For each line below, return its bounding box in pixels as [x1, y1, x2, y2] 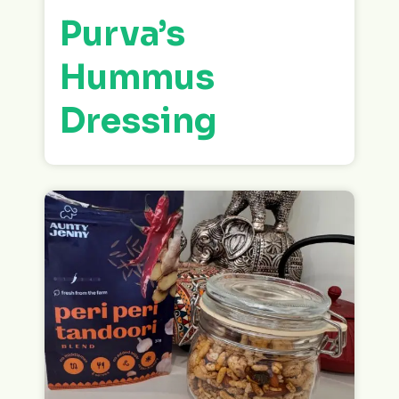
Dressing [60, 99, 217, 142]
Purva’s [60, 12, 185, 55]
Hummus [60, 55, 215, 99]
